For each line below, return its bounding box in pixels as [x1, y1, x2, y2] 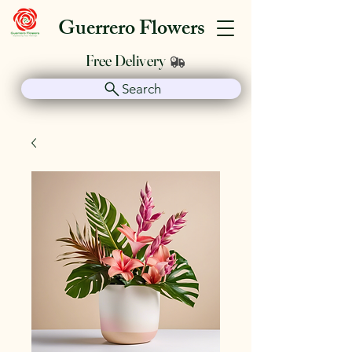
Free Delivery [85, 50, 167, 70]
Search [121, 81, 161, 97]
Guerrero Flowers [58, 13, 205, 49]
